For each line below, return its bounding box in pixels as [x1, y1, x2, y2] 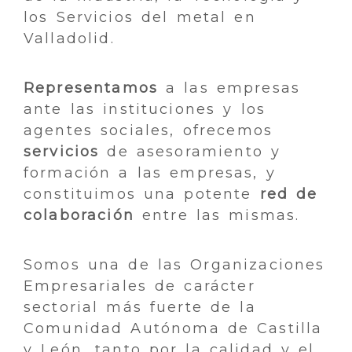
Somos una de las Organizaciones [24, 255, 325, 273]
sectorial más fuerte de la [24, 298, 256, 316]
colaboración [24, 206, 134, 224]
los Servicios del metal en [24, 8, 256, 26]
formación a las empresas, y [24, 163, 276, 181]
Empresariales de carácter [24, 277, 255, 295]
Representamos [24, 79, 159, 97]
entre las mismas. [134, 206, 300, 224]
